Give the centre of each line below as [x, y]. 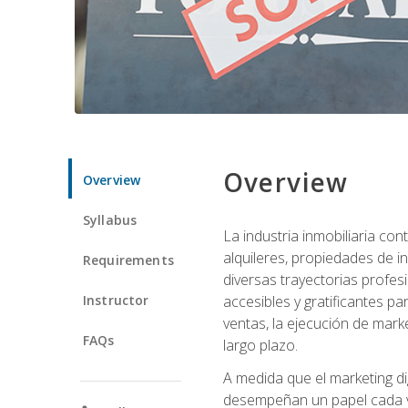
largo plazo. [260, 345]
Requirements [128, 260]
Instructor [116, 300]
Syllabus [110, 219]
